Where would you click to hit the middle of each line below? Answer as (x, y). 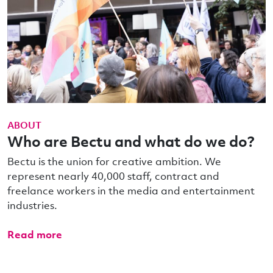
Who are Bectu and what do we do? (131, 141)
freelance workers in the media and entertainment (131, 191)
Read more (36, 235)
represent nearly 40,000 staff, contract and (113, 176)
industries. (32, 205)
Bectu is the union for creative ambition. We (114, 161)
